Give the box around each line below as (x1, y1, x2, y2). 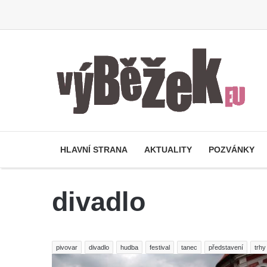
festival (150, 244, 170, 251)
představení (209, 244, 243, 251)
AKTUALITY (144, 145, 192, 154)
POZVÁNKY (209, 145, 254, 154)
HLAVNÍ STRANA (60, 145, 128, 154)
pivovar (56, 244, 77, 251)
